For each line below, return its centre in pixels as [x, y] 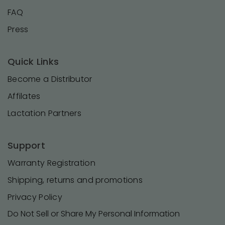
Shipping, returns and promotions [75, 180]
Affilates [24, 96]
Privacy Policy [35, 197]
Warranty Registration [51, 163]
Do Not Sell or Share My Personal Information [94, 214]
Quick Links [33, 62]
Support [26, 145]
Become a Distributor [50, 79]
